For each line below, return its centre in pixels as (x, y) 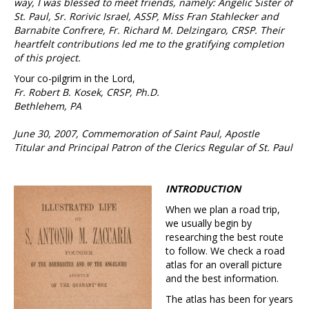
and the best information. (222, 279)
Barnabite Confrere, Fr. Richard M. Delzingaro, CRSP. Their (149, 30)
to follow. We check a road (225, 251)
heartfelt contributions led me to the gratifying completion (149, 44)
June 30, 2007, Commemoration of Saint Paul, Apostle (137, 134)
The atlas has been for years (229, 299)
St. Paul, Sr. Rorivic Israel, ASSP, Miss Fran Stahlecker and (146, 17)
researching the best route (225, 237)
